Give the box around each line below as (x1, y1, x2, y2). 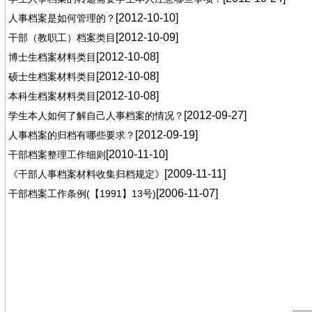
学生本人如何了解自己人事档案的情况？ (8, 110, 184, 121)
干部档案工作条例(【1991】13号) (8, 188, 156, 199)
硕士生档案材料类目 (8, 71, 96, 82)
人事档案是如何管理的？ (8, 13, 116, 24)
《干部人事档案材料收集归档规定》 (8, 169, 164, 180)
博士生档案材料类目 (8, 52, 96, 63)
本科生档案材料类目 (8, 91, 96, 102)
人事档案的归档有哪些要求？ (8, 130, 135, 141)
